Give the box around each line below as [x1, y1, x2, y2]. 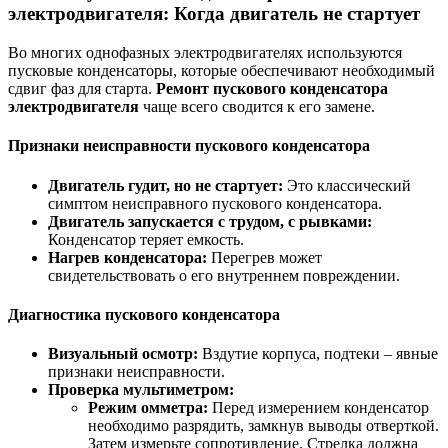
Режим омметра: [88, 399, 208, 417]
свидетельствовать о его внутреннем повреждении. [48, 266, 400, 284]
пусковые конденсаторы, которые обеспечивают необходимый [8, 62, 435, 80]
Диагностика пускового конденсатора [8, 305, 280, 323]
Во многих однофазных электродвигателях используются [8, 44, 402, 62]
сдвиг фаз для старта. [8, 80, 156, 98]
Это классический [283, 176, 411, 194]
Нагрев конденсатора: [48, 248, 207, 266]
